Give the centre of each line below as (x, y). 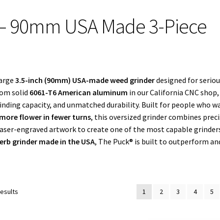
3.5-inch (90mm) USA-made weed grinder (85, 80)
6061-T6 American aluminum (79, 92)
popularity (33, 213)
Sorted (28, 191)
